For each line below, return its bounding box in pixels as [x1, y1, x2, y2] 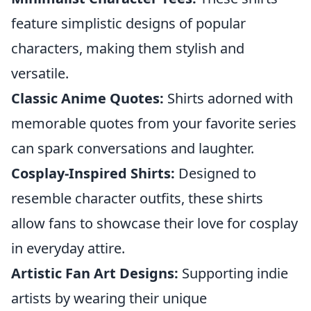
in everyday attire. [11, 239, 125, 258]
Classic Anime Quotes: [11, 89, 164, 108]
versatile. [11, 64, 69, 83]
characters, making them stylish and [11, 39, 244, 58]
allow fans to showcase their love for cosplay [11, 214, 298, 233]
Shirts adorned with [164, 89, 293, 108]
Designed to [175, 164, 256, 183]
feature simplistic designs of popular [11, 14, 246, 33]
